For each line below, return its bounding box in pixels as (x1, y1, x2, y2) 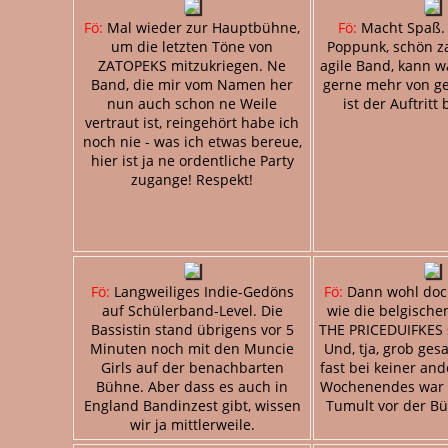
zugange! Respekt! (131, 169, 253, 189)
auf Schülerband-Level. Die (101, 300, 283, 320)
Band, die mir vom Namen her (91, 74, 293, 94)
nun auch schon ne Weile (107, 93, 277, 113)
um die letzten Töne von (111, 36, 273, 56)
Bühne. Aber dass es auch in (96, 376, 288, 396)
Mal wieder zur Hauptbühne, (103, 17, 300, 37)
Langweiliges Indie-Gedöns (109, 281, 294, 301)
